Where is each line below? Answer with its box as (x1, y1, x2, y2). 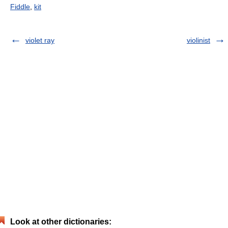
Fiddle (10, 2, 30, 11)
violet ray (25, 36, 54, 44)
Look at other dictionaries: (10, 217, 111, 226)
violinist (187, 36, 210, 44)
